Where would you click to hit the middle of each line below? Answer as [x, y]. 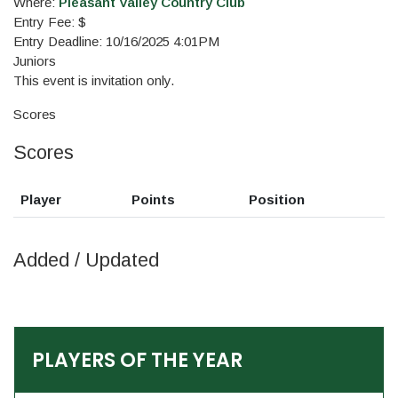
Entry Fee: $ [50, 22]
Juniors [35, 61]
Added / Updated [86, 260]
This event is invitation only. [96, 80]
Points [153, 199]
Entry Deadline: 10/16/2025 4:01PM [116, 41]
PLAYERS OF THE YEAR [137, 360]
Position [277, 199]
